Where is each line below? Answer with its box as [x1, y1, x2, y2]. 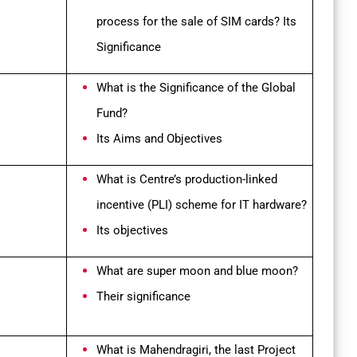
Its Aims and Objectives [96, 131, 222, 147]
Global [261, 80, 296, 96]
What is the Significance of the [96, 80, 261, 96]
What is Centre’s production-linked [96, 172, 277, 187]
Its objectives [96, 223, 168, 238]
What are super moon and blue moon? [96, 264, 298, 279]
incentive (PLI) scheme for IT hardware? [96, 198, 307, 213]
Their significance [96, 289, 190, 304]
